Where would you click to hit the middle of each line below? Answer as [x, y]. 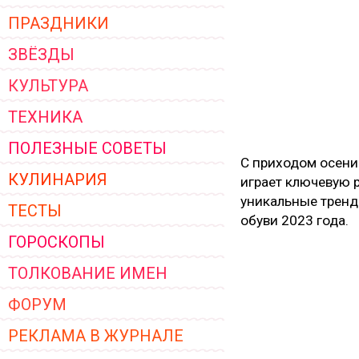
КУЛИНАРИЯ [58, 179]
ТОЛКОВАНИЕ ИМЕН [88, 273]
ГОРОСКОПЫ [56, 242]
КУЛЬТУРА [48, 86]
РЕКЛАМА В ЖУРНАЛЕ [96, 336]
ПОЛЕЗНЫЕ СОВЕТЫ [87, 148]
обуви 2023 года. [294, 220]
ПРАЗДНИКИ [58, 23]
